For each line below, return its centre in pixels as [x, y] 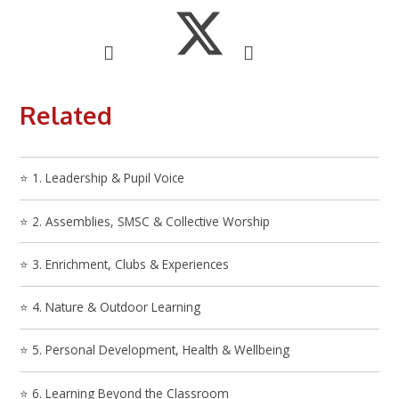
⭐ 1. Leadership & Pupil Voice [102, 178]
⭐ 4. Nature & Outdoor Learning [110, 307]
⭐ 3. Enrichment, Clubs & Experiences [125, 264]
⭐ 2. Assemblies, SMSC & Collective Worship [145, 221]
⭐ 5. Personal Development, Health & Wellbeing [155, 350]
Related [66, 115]
